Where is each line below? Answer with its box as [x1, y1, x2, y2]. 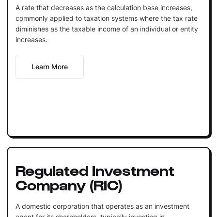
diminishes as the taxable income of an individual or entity [15, 24, 198, 33]
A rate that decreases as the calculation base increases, [15, 3, 192, 12]
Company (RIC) [15, 175, 123, 193]
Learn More [31, 62, 68, 71]
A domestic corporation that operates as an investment [15, 201, 189, 210]
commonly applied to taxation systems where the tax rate [15, 14, 198, 22]
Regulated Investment [15, 160, 174, 178]
